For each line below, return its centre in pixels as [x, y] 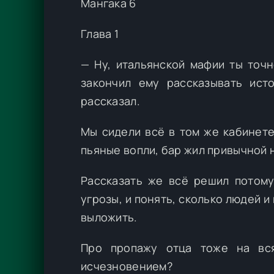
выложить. [109, 217]
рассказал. [110, 101]
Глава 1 [100, 34]
